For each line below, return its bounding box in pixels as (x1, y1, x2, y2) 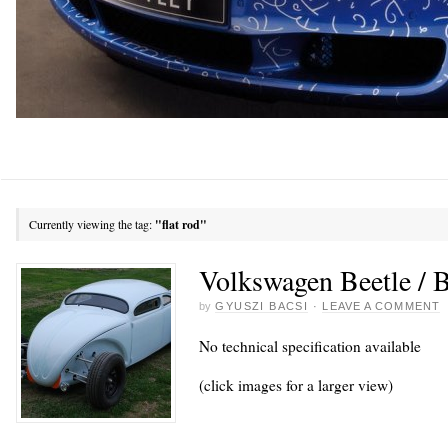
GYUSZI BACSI (215, 299, 309, 312)
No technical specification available (199, 335, 421, 356)
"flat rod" (155, 216, 207, 233)
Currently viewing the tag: (29, 216, 155, 232)
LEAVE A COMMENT (322, 299, 440, 312)
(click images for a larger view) (199, 375, 393, 396)
